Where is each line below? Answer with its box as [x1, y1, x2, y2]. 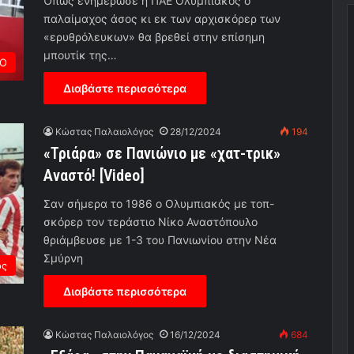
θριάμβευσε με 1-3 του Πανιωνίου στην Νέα [43, 233, 277, 247]
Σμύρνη [43, 251, 83, 265]
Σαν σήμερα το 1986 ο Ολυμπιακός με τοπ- [43, 197, 274, 211]
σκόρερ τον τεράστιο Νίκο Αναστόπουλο [43, 215, 258, 229]
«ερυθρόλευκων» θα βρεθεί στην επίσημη [43, 30, 265, 44]
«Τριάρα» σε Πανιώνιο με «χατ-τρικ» [43, 144, 281, 164]
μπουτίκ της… [43, 48, 117, 62]
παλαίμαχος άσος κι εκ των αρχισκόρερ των [43, 12, 281, 26]
